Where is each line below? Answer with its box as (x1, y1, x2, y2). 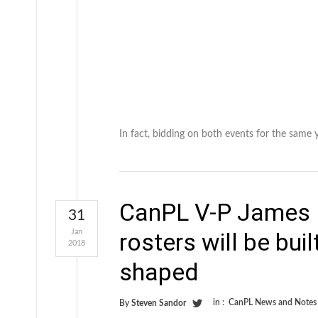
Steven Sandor (131, 299, 186, 308)
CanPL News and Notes (229, 298, 317, 307)
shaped (119, 258, 199, 287)
